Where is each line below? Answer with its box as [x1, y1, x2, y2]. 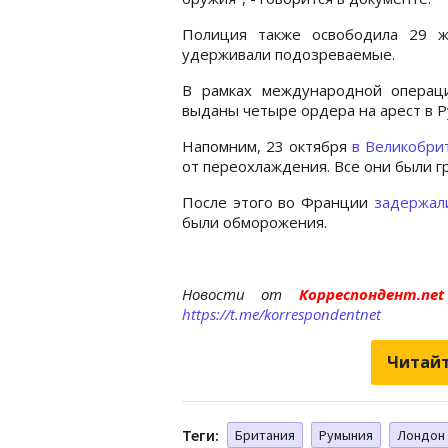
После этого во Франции [182, 191, 374, 212]
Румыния [319, 425, 373, 444]
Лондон [397, 425, 445, 444]
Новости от [182, 283, 283, 304]
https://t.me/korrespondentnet [182, 303, 381, 324]
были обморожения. [182, 211, 327, 232]
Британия [235, 425, 295, 444]
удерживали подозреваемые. [182, 43, 395, 64]
